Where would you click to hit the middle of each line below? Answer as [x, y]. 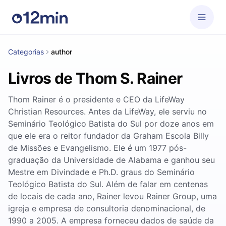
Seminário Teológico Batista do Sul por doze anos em [111, 124]
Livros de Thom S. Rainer [95, 78]
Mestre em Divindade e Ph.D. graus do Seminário [101, 172]
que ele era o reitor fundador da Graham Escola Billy [108, 136]
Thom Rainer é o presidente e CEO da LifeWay [96, 99]
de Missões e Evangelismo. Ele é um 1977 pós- [97, 148]
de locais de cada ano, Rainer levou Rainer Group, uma [112, 196]
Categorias [26, 52]
